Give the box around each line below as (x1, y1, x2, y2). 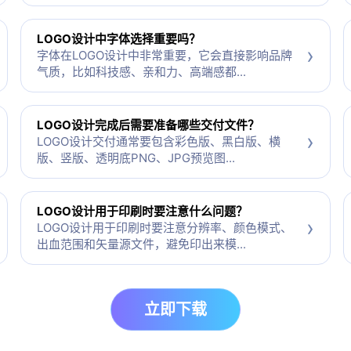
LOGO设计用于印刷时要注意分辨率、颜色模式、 (36, 220, 292, 236)
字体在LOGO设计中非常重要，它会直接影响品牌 (36, 48, 292, 63)
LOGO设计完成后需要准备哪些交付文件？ (36, 118, 259, 133)
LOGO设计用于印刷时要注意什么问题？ (36, 204, 248, 219)
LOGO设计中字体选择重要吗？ (36, 31, 201, 47)
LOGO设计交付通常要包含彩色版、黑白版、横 (36, 134, 280, 150)
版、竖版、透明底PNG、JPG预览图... (36, 150, 235, 166)
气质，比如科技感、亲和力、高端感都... (36, 64, 246, 80)
